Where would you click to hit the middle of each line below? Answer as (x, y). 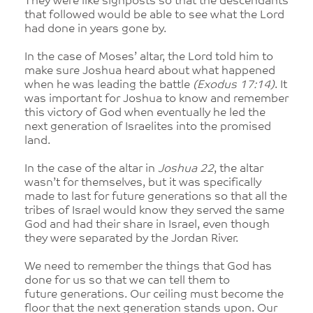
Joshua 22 (186, 169)
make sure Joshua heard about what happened (150, 71)
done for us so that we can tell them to (127, 281)
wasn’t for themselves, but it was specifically (143, 183)
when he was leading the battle (109, 85)
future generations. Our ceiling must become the (154, 295)
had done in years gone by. (95, 29)
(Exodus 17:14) (234, 85)
